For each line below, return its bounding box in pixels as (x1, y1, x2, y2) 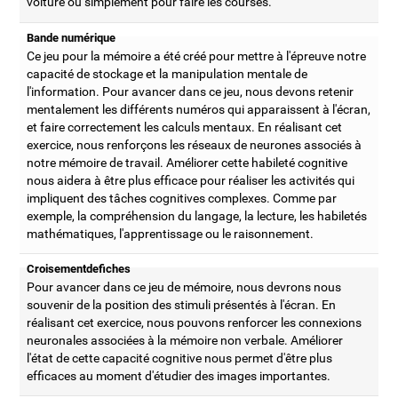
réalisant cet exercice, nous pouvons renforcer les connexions (27, 314, 362, 330)
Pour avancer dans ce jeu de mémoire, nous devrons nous (27, 279, 342, 294)
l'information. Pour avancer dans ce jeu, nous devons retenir (27, 84, 354, 99)
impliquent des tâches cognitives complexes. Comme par (27, 190, 338, 205)
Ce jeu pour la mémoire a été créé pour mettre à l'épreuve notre (27, 48, 367, 63)
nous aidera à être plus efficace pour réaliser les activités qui (27, 172, 355, 187)
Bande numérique (27, 30, 116, 44)
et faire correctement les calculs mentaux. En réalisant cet (27, 119, 343, 134)
